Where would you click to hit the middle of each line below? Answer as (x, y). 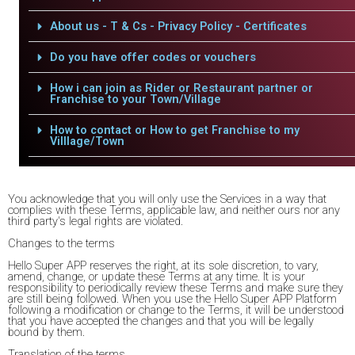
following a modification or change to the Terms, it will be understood (176, 310)
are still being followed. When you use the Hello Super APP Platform (172, 299)
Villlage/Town (87, 141)
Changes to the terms (61, 243)
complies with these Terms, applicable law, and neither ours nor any (174, 210)
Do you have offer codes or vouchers (153, 57)
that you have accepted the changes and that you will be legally (161, 321)
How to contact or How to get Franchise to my (174, 130)
